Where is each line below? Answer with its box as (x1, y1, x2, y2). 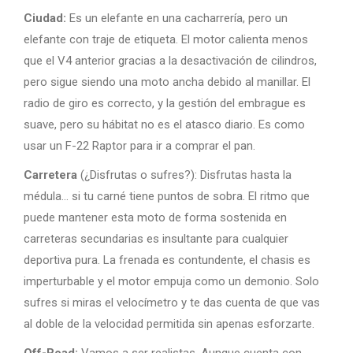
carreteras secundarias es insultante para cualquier (24, 232, 288, 246)
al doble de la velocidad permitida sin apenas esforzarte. (24, 317, 314, 331)
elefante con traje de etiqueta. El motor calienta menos (24, 32, 308, 46)
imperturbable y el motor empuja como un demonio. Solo (24, 274, 319, 288)
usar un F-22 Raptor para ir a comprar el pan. (24, 139, 255, 153)
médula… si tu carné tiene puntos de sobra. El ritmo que (24, 189, 310, 203)
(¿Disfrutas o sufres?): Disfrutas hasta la (77, 168, 292, 182)
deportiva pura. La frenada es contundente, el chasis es (24, 253, 310, 267)
